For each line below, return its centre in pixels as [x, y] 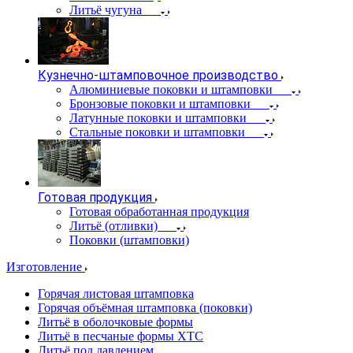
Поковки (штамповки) [129, 240]
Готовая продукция [95, 197]
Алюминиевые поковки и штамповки [171, 89]
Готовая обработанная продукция [159, 212]
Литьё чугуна [106, 10]
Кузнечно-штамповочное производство [158, 75]
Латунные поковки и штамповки [158, 118]
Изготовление [46, 267]
